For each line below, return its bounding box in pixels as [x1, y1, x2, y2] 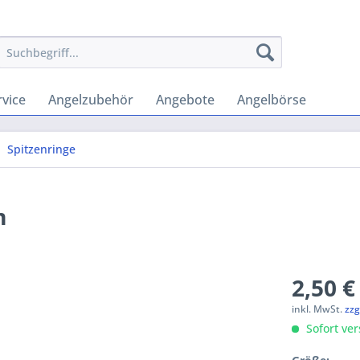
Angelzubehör [48, 91, 133, 108]
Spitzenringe [7, 141, 76, 157]
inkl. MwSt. [292, 302, 346, 316]
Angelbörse [237, 91, 306, 108]
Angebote [156, 91, 215, 108]
